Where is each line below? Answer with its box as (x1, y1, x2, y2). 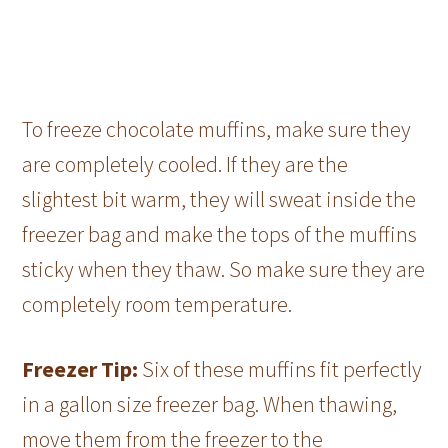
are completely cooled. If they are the (22, 149, 349, 178)
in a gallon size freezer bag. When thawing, (22, 389, 398, 418)
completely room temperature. (22, 289, 293, 318)
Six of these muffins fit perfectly (138, 354, 423, 383)
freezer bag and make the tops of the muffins (22, 219, 418, 248)
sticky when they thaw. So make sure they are (22, 254, 426, 283)
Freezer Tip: (22, 354, 139, 383)
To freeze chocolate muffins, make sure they (22, 114, 412, 143)
